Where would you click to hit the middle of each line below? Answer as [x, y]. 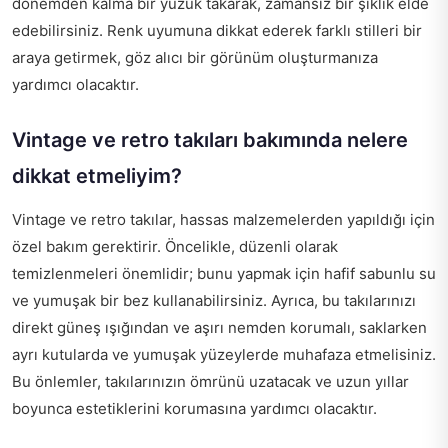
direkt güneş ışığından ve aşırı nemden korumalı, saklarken [219, 327]
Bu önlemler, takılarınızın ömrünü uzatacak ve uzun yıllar [210, 381]
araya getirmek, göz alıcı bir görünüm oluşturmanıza [195, 57]
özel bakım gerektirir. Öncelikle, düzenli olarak [175, 246]
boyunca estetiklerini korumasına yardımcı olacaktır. [194, 408]
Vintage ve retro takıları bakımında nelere [210, 139]
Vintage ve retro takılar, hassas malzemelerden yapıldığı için [223, 219]
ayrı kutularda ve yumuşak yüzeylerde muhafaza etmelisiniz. [224, 354]
